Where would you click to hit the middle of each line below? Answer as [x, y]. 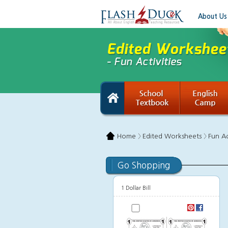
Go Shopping [144, 165]
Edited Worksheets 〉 [175, 136]
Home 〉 [129, 136]
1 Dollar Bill [136, 188]
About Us [212, 17]
